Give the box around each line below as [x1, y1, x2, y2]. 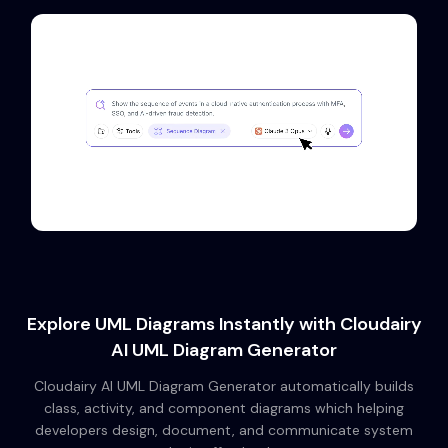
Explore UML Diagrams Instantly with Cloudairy [26, 312, 422, 336]
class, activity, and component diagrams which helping [44, 399, 404, 417]
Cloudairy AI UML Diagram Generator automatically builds [34, 377, 414, 395]
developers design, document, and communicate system [35, 421, 413, 439]
